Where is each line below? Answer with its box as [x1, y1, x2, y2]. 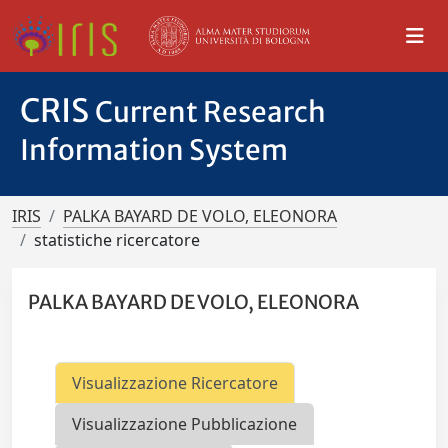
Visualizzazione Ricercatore [72, 372, 279, 395]
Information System [20, 132, 288, 168]
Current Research [95, 94, 326, 130]
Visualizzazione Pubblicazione [72, 413, 298, 436]
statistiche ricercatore [34, 229, 200, 251]
